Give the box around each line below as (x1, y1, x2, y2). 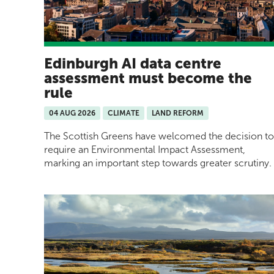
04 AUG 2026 (49, 108, 95, 117)
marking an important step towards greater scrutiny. (44, 157, 272, 169)
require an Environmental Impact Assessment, (44, 143, 245, 155)
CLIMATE (108, 108, 139, 117)
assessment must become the (44, 68, 252, 87)
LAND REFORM (152, 108, 204, 117)
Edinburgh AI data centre (44, 54, 221, 72)
